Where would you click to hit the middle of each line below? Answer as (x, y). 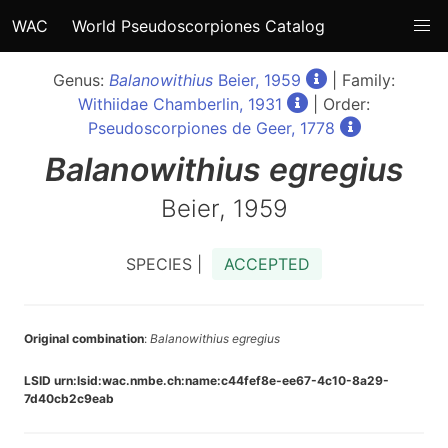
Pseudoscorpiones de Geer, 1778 (211, 128)
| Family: (361, 80)
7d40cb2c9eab (69, 398)
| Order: (339, 104)
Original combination (84, 338)
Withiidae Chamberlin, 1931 (180, 104)
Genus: (81, 80)
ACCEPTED (267, 264)
